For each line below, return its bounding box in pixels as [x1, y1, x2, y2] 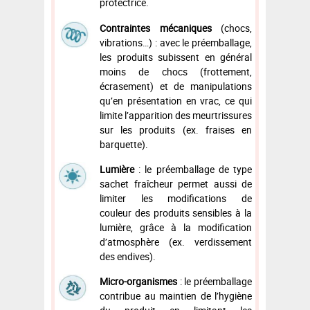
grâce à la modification [140, 220, 252, 234]
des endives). [100, 249, 156, 263]
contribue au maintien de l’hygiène [100, 289, 252, 302]
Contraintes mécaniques [100, 21, 221, 35]
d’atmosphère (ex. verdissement [100, 235, 252, 248]
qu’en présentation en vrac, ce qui [100, 93, 252, 107]
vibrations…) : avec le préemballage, [100, 35, 252, 49]
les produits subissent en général [100, 50, 252, 64]
